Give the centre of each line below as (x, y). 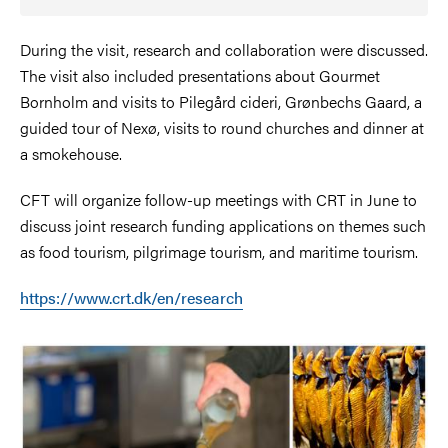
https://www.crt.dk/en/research (131, 297)
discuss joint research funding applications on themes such (223, 225)
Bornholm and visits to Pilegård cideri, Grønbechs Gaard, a (221, 101)
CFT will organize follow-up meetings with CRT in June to (218, 199)
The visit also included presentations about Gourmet (200, 75)
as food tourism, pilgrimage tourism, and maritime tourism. (219, 251)
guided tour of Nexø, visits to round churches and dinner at (222, 127)
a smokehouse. (71, 153)
